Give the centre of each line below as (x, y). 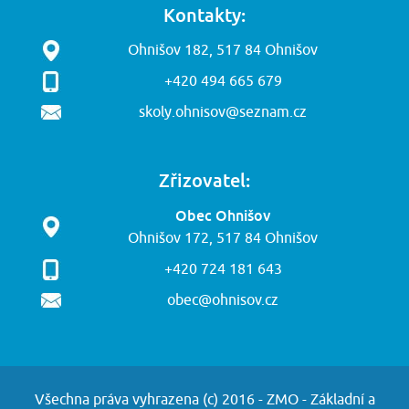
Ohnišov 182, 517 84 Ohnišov (223, 50)
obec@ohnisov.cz (223, 300)
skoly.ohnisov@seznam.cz (223, 112)
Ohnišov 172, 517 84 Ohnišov (223, 238)
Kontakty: (204, 15)
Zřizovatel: (204, 180)
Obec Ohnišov (223, 215)
